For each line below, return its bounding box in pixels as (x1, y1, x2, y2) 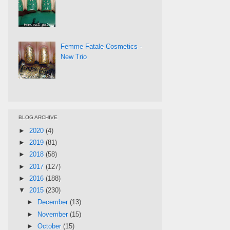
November (37, 210, 70, 218)
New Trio (61, 52, 87, 61)
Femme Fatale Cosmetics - (61, 42, 142, 50)
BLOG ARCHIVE (18, 114, 57, 120)
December (37, 198, 70, 206)
